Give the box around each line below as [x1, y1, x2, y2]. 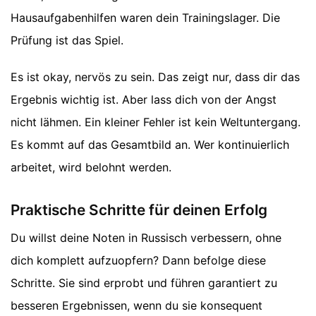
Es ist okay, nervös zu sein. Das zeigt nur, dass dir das [11, 69, 300, 84]
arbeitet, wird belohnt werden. [11, 159, 171, 174]
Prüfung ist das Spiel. [11, 32, 123, 47]
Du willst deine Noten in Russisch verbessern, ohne [11, 231, 281, 245]
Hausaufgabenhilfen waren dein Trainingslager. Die [11, 10, 280, 25]
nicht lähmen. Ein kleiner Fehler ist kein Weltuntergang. [11, 114, 300, 129]
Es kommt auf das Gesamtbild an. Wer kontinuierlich [11, 137, 289, 152]
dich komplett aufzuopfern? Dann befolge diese [11, 253, 266, 268]
